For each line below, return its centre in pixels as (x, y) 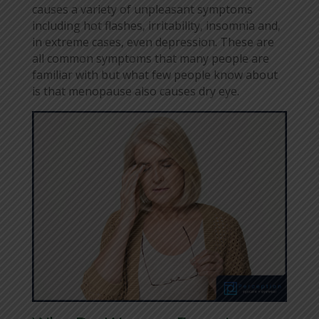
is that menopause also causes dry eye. (137, 91)
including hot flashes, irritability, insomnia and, (156, 25)
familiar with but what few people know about (155, 74)
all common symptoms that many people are (150, 58)
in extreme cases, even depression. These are (153, 42)
